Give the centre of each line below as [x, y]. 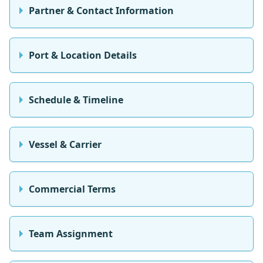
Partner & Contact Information [101, 10]
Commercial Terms [72, 189]
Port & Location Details [83, 55]
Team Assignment [71, 233]
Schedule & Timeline [76, 100]
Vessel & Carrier [65, 144]
